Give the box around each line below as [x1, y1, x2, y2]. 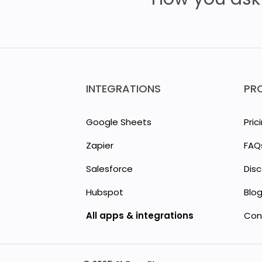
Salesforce [86, 162, 133, 175]
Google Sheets [86, 115, 151, 128]
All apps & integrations [86, 209, 194, 222]
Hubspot [86, 185, 123, 198]
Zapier [86, 139, 113, 151]
